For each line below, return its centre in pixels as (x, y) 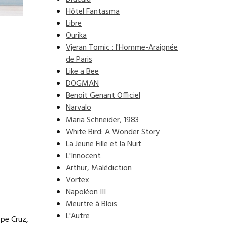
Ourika (76, 36)
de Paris (79, 60)
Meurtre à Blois (91, 204)
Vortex (78, 180)
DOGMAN (82, 84)
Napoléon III (86, 192)
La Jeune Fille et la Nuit (103, 144)
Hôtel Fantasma (93, 12)
